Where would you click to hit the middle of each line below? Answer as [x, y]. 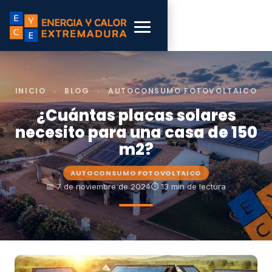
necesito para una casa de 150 [136, 132]
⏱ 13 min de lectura [188, 187]
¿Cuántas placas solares [136, 115]
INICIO [32, 91]
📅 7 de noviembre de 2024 [98, 187]
